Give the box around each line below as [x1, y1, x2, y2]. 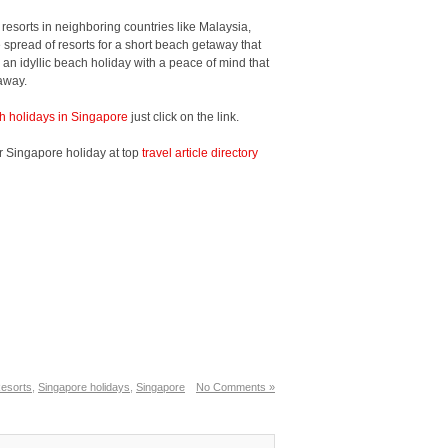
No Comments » [196, 381, 275, 393]
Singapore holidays [38, 381, 130, 393]
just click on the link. [128, 110, 239, 124]
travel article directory [142, 146, 258, 160]
